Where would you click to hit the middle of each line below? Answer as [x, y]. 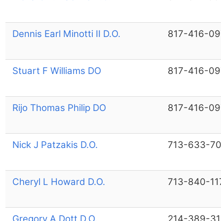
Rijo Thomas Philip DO [59, 108]
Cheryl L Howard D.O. [58, 182]
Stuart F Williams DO [56, 71]
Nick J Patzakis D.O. [55, 145]
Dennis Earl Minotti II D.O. [66, 34]
